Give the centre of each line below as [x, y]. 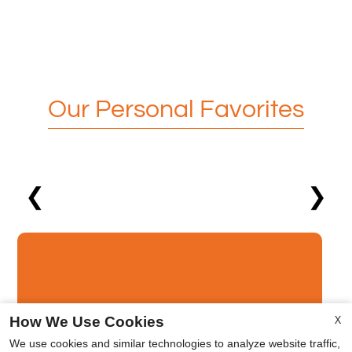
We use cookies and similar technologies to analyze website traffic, [175, 343]
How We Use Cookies [87, 322]
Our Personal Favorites [176, 110]
